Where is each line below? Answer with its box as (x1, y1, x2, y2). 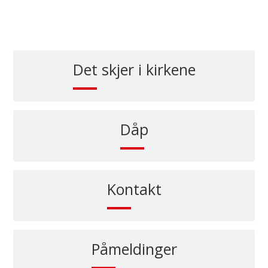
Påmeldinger (91, 239, 177, 259)
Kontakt (106, 179, 162, 199)
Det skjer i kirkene (72, 59, 196, 80)
